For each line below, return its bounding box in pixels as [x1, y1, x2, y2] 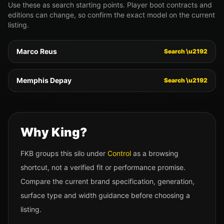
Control [107, 149, 131, 157]
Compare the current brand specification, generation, [20, 177, 194, 185]
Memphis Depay [16, 76, 71, 84]
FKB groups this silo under [20, 149, 107, 157]
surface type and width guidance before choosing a [20, 191, 190, 199]
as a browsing [131, 149, 178, 157]
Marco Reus [16, 47, 57, 55]
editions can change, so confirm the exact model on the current [8, 10, 215, 19]
